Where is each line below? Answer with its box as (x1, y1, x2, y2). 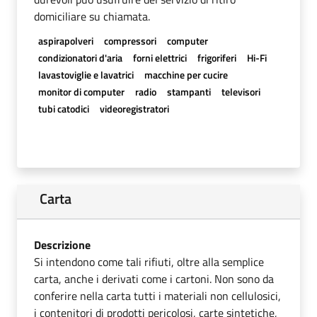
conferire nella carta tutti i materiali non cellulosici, (34, 287, 281, 304)
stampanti (166, 83, 211, 99)
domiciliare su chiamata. (34, 7, 150, 25)
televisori (221, 83, 261, 99)
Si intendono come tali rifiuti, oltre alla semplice (34, 253, 264, 270)
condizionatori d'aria (38, 50, 122, 65)
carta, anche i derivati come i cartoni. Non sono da (34, 270, 274, 287)
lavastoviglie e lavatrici (38, 67, 134, 82)
